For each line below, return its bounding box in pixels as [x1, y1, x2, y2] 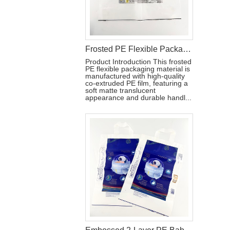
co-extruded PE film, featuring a [85, 79, 188, 87]
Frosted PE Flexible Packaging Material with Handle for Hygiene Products [183, 45, 191, 53]
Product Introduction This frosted [85, 57, 191, 66]
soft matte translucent [85, 86, 156, 94]
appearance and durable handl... [85, 93, 191, 102]
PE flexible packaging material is [85, 65, 190, 73]
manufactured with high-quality [85, 72, 185, 80]
